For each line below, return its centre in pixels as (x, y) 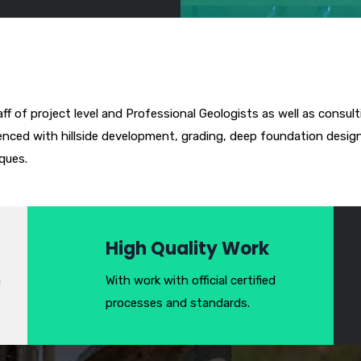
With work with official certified (191, 281)
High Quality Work (187, 249)
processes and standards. (178, 303)
